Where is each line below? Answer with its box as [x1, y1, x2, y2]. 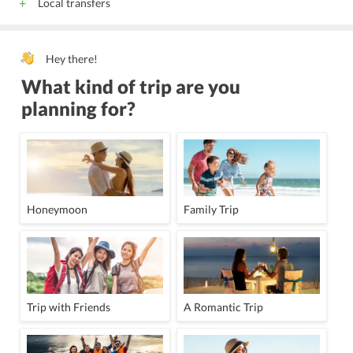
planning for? [21, 97, 136, 120]
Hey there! [43, 52, 98, 65]
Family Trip [184, 203, 239, 217]
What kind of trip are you [21, 75, 240, 98]
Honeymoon [27, 203, 87, 217]
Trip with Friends [27, 300, 110, 314]
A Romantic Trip [184, 300, 263, 314]
